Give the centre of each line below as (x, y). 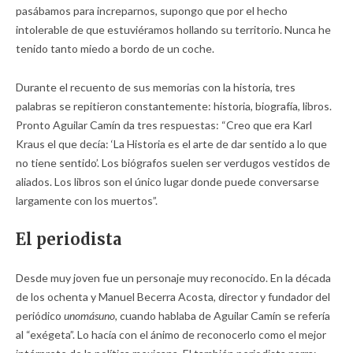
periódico (40, 316)
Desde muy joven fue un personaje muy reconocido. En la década (173, 278)
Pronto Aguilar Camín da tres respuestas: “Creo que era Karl (164, 125)
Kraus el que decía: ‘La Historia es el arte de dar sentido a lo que (171, 144)
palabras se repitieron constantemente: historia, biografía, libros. (174, 106)
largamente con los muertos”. (87, 201)
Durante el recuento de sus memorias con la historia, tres (156, 87)
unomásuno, (91, 316)
